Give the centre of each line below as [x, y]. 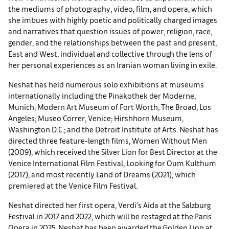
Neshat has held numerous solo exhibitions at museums [106, 84]
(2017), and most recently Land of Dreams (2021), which [102, 174]
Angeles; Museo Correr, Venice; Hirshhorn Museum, [96, 118]
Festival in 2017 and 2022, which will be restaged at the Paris [110, 216]
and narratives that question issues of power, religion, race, [110, 31]
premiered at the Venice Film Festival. [73, 185]
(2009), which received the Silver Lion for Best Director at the [113, 152]
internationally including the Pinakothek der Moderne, [102, 95]
